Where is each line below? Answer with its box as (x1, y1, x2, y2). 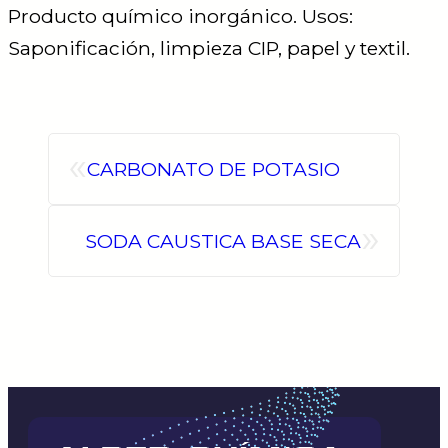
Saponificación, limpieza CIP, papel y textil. (8, 35, 410, 60)
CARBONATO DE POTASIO (87, 156, 340, 181)
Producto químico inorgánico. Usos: (8, 3, 353, 28)
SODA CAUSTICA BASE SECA (85, 228, 361, 253)
